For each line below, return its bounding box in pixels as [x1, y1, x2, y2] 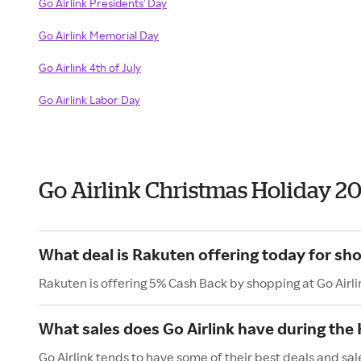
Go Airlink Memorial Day [39, 28, 159, 42]
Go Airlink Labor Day [39, 93, 140, 106]
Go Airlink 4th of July [39, 60, 141, 74]
